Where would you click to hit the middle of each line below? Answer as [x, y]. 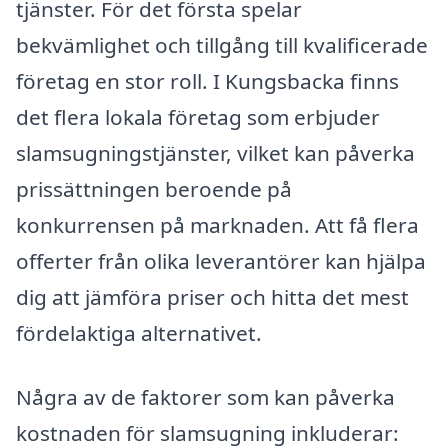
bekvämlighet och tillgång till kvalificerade [222, 44]
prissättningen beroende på [154, 188]
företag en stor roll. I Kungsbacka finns [207, 80]
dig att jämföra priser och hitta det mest [212, 296]
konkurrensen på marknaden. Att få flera [217, 224]
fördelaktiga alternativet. [139, 332]
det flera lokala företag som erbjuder [198, 116]
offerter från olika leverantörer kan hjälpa [221, 260]
